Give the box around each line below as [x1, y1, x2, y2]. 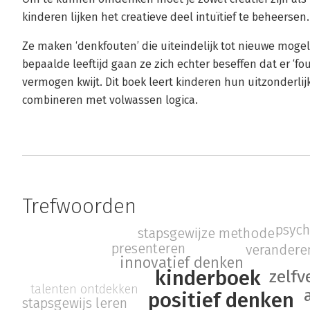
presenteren [111, 240, 185, 257]
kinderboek [154, 266, 261, 291]
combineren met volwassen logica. [22, 93, 198, 107]
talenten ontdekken [30, 282, 139, 298]
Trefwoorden [22, 194, 136, 219]
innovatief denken [120, 254, 244, 273]
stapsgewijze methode [137, 225, 275, 242]
